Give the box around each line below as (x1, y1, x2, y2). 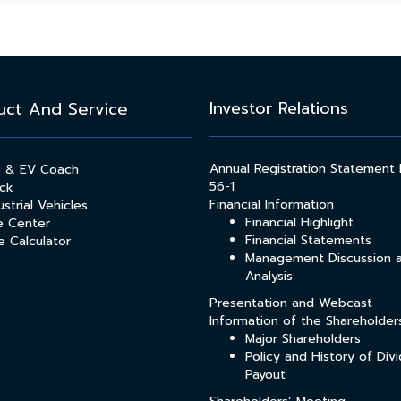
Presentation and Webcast (209, 293, 372, 312)
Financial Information (209, 194, 334, 214)
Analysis (245, 266, 293, 286)
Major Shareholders (245, 328, 361, 348)
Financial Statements (245, 230, 371, 250)
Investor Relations (209, 95, 348, 121)
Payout (245, 364, 286, 384)
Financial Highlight (245, 212, 354, 232)
